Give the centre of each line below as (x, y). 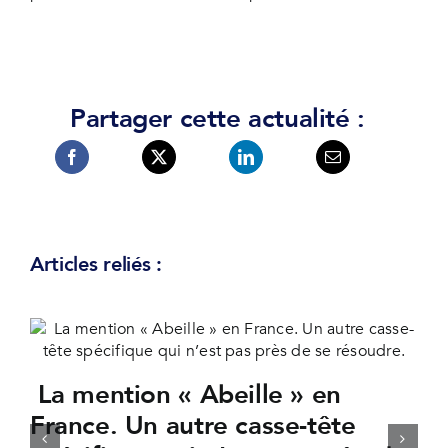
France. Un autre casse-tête (192, 425)
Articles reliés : (95, 264)
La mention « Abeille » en (185, 394)
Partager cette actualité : (217, 119)
